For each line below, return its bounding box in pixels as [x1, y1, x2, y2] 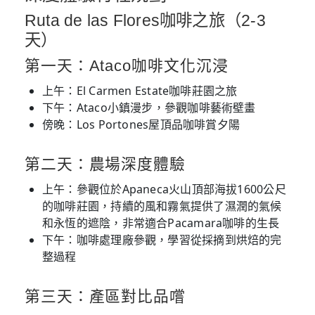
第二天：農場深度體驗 [25, 155, 186, 174]
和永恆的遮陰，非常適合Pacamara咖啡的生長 [42, 215, 280, 231]
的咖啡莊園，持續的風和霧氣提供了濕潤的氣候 [42, 198, 282, 214]
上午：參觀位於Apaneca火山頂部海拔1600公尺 [42, 181, 286, 198]
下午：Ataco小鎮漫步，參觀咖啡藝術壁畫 [42, 100, 256, 116]
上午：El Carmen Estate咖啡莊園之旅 [42, 83, 238, 99]
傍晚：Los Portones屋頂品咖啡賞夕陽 [42, 117, 240, 133]
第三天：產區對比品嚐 [25, 288, 186, 306]
